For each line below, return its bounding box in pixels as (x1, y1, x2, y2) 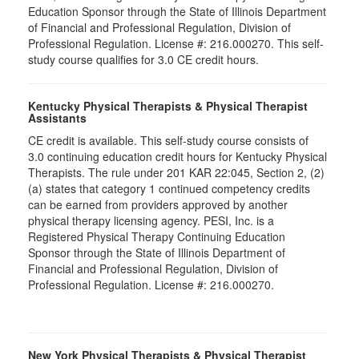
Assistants (28, 110, 87, 126)
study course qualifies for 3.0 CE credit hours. (28, 51, 259, 67)
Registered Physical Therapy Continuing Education (28, 228, 285, 244)
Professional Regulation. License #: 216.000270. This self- (28, 35, 324, 51)
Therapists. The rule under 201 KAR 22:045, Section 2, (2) (28, 164, 325, 180)
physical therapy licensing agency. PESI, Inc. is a (28, 212, 274, 228)
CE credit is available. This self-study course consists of (28, 132, 309, 148)
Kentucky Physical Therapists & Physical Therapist (28, 98, 308, 114)
